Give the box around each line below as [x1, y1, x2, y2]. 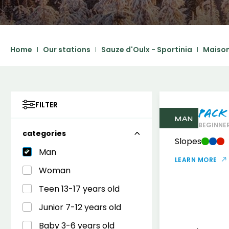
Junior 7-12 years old [38, 201, 121, 213]
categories [22, 128, 66, 139]
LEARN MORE [175, 155, 217, 164]
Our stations [43, 44, 90, 55]
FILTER [35, 99, 58, 110]
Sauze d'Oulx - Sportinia [101, 44, 192, 55]
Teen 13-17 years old [38, 182, 120, 195]
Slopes [175, 135, 201, 147]
